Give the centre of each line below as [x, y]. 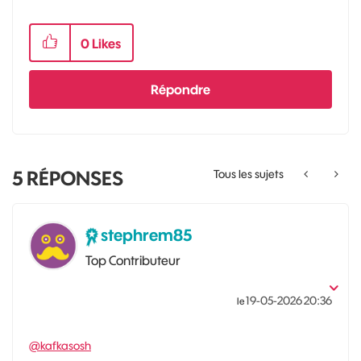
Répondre [180, 89]
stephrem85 [146, 235]
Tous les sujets [249, 174]
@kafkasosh [60, 345]
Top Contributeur [133, 260]
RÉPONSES [73, 178]
